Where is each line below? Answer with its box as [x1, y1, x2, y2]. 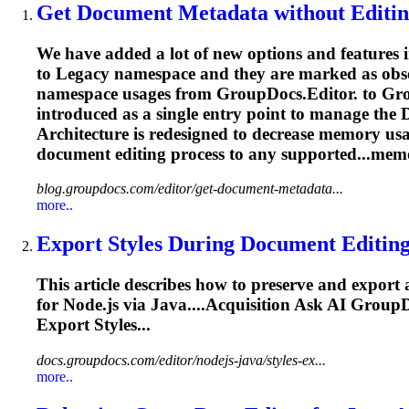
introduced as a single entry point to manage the [37, 103, 401, 123]
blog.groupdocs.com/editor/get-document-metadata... [37, 181, 343, 197]
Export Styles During [37, 232, 240, 257]
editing [115, 143, 166, 163]
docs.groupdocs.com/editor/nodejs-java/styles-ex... [37, 351, 326, 368]
